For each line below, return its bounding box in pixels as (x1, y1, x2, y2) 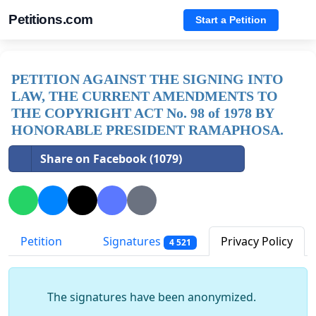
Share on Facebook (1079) (40, 151, 182, 166)
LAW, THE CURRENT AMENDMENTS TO (11, 88, 278, 104)
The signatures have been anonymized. (47, 289, 256, 305)
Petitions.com (8, 12, 93, 27)
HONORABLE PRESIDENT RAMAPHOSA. (11, 122, 284, 138)
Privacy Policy (220, 233, 293, 250)
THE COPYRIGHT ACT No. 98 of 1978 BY (11, 105, 274, 121)
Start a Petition (195, 13, 267, 25)
